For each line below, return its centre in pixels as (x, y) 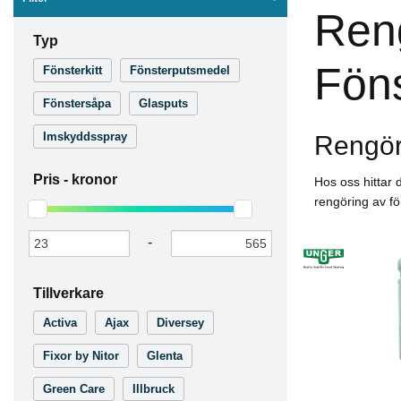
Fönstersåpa (77, 103)
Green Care (74, 389)
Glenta (165, 356)
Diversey (180, 323)
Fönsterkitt (73, 70)
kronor (94, 179)
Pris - (52, 179)
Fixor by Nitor (81, 356)
